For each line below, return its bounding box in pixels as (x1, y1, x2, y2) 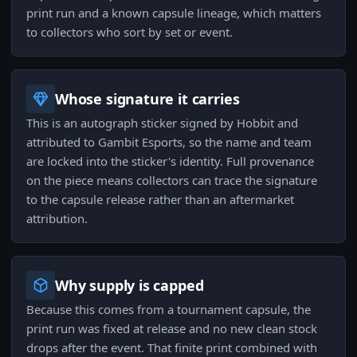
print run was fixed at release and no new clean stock (26, 320, 317, 337)
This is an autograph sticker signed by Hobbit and (26, 115, 298, 131)
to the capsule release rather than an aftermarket (26, 191, 294, 208)
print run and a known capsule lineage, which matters (26, 5, 321, 22)
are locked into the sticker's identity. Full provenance (26, 153, 314, 170)
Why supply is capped (55, 276, 204, 296)
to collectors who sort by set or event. (26, 24, 233, 41)
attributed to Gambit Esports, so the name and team (26, 134, 312, 151)
